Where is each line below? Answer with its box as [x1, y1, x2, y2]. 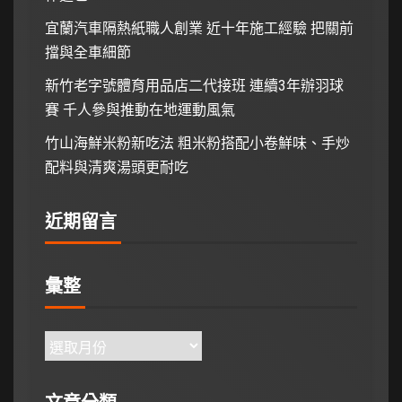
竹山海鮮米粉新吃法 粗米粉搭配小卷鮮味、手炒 [45, 135, 350, 153]
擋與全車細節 [45, 44, 131, 62]
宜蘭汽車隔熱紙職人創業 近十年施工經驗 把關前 [45, 20, 354, 38]
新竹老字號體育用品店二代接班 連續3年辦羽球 [45, 77, 344, 95]
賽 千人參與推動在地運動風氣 [45, 101, 235, 119]
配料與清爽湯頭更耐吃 [45, 159, 188, 177]
